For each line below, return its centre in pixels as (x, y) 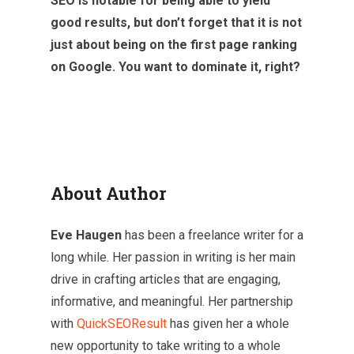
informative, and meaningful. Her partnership (172, 301)
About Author (108, 193)
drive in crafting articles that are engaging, (166, 279)
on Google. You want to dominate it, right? (175, 66)
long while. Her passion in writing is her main (173, 257)
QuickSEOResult (122, 323)
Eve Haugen (86, 235)
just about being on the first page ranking (174, 44)
